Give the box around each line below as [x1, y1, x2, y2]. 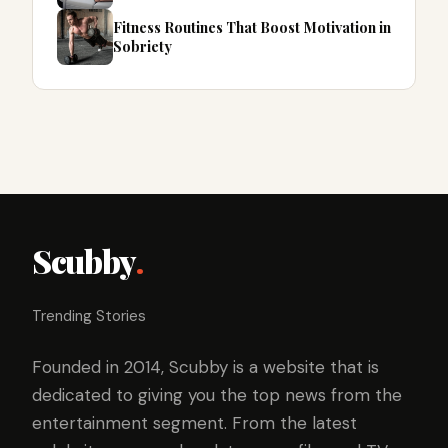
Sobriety [113, 36, 172, 57]
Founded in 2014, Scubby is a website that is [32, 356, 379, 379]
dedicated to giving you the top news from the [32, 384, 402, 407]
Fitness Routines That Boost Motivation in [113, 17, 391, 38]
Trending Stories [32, 306, 146, 327]
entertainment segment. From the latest [32, 412, 357, 435]
